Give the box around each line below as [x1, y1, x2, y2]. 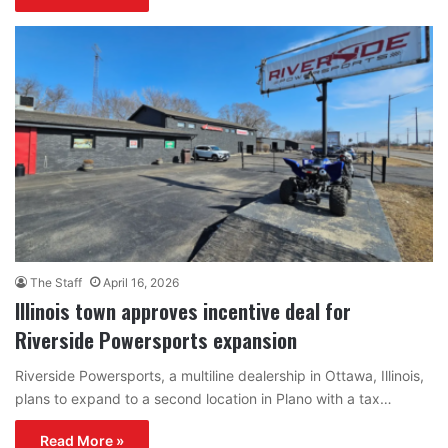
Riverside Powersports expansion [15, 323, 297, 355]
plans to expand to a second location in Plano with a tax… [15, 389, 392, 407]
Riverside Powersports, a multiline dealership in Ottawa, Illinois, [15, 366, 424, 384]
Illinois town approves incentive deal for [15, 294, 351, 326]
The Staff [30, 274, 82, 290]
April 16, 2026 [103, 274, 179, 290]
